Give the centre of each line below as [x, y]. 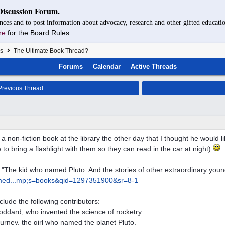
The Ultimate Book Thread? [50, 51]
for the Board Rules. [39, 33]
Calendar [106, 67]
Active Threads [153, 67]
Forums [71, 67]
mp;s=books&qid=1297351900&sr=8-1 [77, 180]
